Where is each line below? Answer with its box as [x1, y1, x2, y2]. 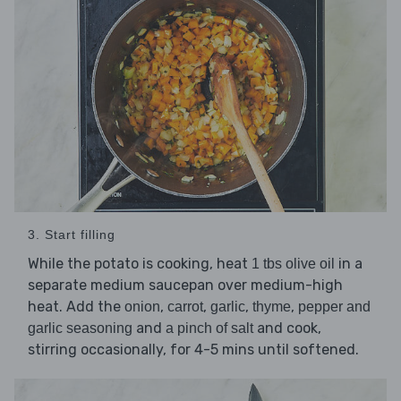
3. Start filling [28, 227, 115, 243]
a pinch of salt [166, 320, 253, 337]
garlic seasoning [28, 320, 132, 337]
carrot [167, 299, 203, 315]
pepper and [298, 299, 371, 315]
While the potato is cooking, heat [28, 255, 252, 273]
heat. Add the [28, 298, 124, 316]
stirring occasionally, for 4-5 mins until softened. [28, 341, 359, 359]
